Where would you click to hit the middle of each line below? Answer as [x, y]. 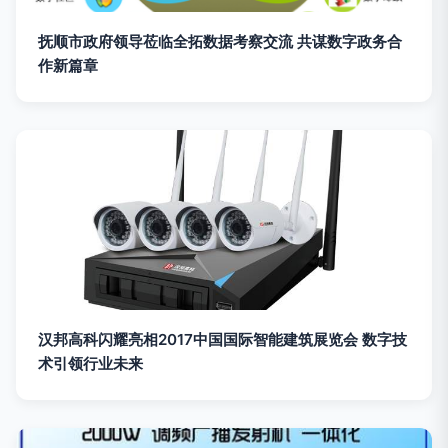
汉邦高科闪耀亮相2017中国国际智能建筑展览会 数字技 [222, 340]
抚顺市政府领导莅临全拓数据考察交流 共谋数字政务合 [220, 42]
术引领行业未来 [90, 364]
